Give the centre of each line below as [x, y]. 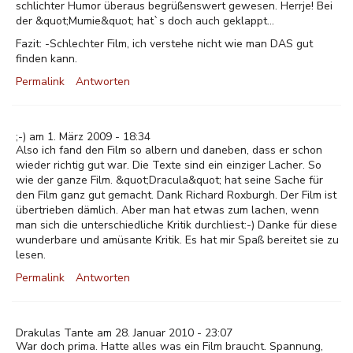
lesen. [31, 255]
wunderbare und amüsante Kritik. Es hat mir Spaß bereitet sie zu [177, 240]
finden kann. [46, 59]
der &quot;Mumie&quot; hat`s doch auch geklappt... [145, 21]
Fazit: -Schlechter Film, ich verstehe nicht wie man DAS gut [164, 44]
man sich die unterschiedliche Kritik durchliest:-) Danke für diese [176, 225]
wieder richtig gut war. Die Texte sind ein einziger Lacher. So [169, 165]
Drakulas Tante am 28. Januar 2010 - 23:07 [124, 333]
